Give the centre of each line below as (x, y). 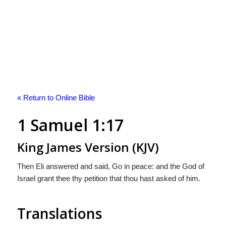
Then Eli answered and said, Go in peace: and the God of (110, 166)
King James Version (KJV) (88, 147)
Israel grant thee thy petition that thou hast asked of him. (108, 178)
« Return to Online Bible (56, 98)
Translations (59, 213)
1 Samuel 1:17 (70, 125)
